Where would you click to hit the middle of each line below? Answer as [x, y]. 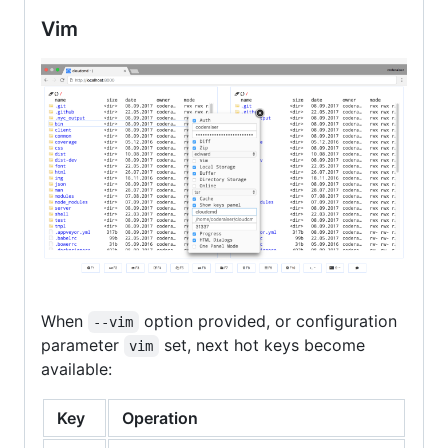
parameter [82, 345]
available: [76, 369]
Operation [160, 418]
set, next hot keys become [264, 345]
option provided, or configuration [270, 321]
